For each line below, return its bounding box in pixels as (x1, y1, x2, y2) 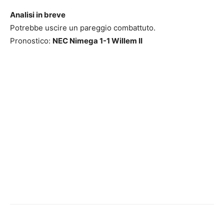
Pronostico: (10, 35, 52, 45)
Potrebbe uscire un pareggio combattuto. (10, 22, 155, 32)
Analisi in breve (10, 9, 65, 19)
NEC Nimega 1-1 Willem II (52, 35, 142, 45)
